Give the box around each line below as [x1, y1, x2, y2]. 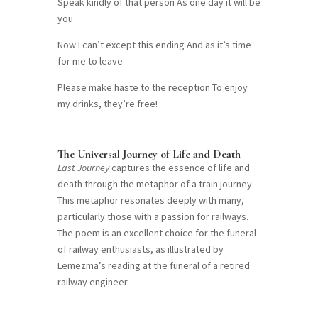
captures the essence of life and [109, 160, 250, 174]
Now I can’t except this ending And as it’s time [57, 38, 251, 51]
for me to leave [57, 54, 123, 67]
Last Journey [57, 160, 109, 174]
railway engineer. [57, 275, 129, 288]
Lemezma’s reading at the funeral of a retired [57, 258, 250, 272]
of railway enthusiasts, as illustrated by [57, 242, 224, 256]
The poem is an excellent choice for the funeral [57, 226, 256, 239]
